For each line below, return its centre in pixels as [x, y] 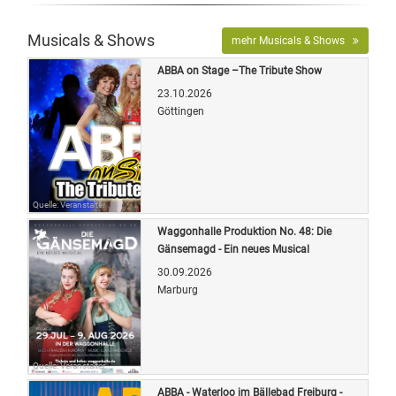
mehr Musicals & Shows [292, 40]
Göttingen [181, 111]
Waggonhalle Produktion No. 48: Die [244, 231]
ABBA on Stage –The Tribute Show [240, 70]
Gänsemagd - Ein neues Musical [233, 249]
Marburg [178, 289]
